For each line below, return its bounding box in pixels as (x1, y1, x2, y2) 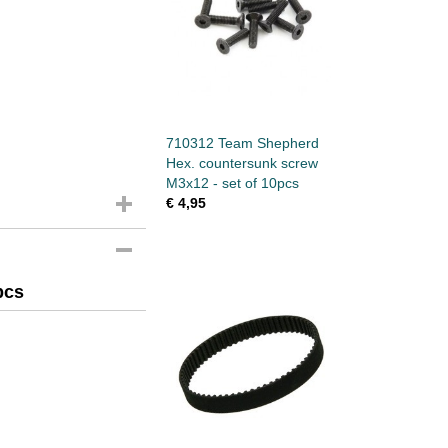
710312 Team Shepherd (166, 135, 319, 151)
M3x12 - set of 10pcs (166, 175, 299, 191)
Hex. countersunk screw (166, 155, 318, 171)
